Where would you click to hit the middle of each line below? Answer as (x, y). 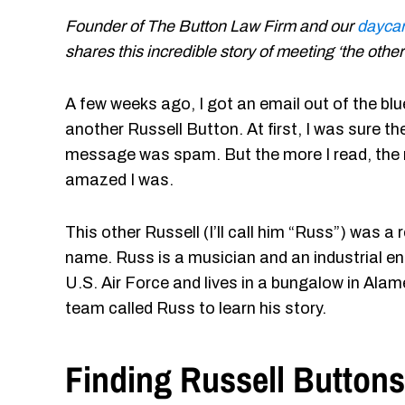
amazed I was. (119, 180)
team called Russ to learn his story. (196, 308)
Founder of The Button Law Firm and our (211, 26)
